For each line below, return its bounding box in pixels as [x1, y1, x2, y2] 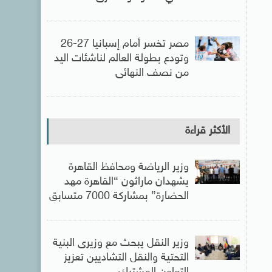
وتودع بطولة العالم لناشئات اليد [53, 52, 189, 66]
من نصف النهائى [115, 67, 189, 80]
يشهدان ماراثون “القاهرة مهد [64, 175, 189, 189]
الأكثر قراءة [185, 124, 230, 138]
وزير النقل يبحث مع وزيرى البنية [52, 237, 189, 250]
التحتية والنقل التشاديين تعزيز [63, 251, 189, 265]
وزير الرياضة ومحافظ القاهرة [68, 161, 189, 174]
